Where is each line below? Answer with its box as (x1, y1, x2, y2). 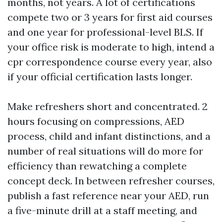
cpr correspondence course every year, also (7, 55, 212, 68)
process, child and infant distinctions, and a (7, 130, 211, 142)
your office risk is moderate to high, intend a (7, 41, 215, 53)
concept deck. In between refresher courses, (7, 174, 215, 187)
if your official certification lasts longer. (7, 70, 192, 83)
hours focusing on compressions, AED (7, 115, 184, 127)
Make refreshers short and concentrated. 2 (7, 100, 208, 112)
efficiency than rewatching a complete (7, 160, 187, 172)
